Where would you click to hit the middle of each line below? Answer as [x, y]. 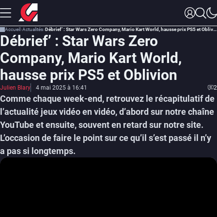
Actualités [33, 29]
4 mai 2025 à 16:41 [62, 88]
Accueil [13, 29]
